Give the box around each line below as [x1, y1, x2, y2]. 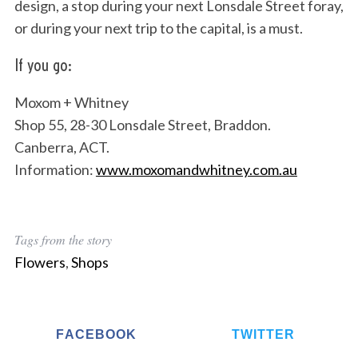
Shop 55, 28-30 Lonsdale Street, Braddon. [14, 116, 271, 134]
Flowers [14, 253, 66, 272]
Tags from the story [14, 231, 112, 249]
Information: [14, 161, 96, 179]
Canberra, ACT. [14, 138, 109, 157]
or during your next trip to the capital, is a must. [14, 19, 303, 38]
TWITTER [231, 327, 296, 342]
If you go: [14, 55, 72, 76]
